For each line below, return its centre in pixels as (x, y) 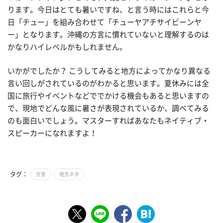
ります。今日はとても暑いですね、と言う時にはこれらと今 (108, 10)
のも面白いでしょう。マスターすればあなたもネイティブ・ (108, 120)
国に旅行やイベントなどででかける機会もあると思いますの (108, 96)
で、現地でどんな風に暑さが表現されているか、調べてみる (108, 108)
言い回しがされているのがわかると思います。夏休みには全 (108, 83)
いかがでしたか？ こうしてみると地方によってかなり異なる (109, 71)
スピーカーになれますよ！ (52, 133)
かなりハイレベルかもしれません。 (67, 47)
